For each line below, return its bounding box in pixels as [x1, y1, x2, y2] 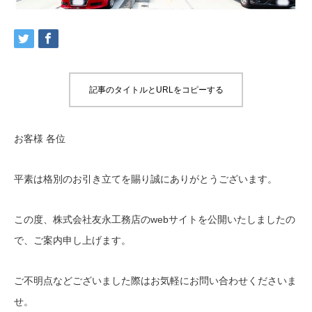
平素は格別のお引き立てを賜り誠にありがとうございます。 [14, 173, 277, 185]
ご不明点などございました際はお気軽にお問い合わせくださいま [14, 274, 297, 286]
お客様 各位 [14, 132, 65, 144]
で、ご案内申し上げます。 [14, 234, 131, 246]
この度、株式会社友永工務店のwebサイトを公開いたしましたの [14, 213, 295, 225]
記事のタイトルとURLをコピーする [88, 84, 224, 95]
